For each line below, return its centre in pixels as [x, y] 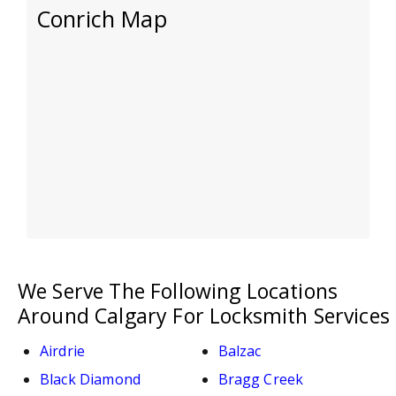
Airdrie [63, 350]
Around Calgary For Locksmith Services [204, 315]
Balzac [240, 350]
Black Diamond [91, 379]
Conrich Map [102, 18]
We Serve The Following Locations [178, 290]
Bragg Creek [261, 379]
